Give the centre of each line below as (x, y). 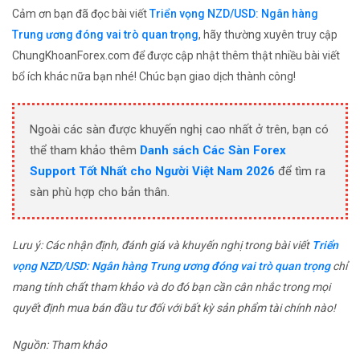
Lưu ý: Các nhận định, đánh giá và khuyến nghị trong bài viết (162, 245)
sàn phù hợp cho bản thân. (100, 192)
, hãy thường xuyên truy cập (268, 35)
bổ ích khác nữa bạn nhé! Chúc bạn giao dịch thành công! (154, 77)
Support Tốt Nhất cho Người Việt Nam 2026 (152, 172)
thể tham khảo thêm (85, 151)
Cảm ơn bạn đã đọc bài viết (81, 14)
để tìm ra (300, 172)
